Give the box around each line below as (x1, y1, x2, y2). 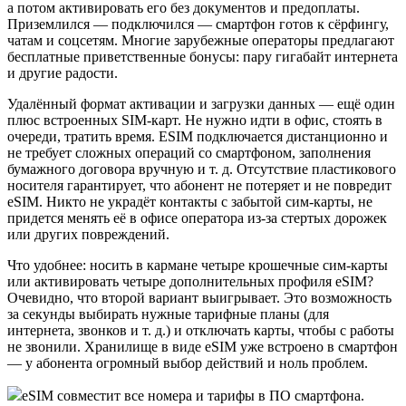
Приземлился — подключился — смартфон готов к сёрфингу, (7, 16, 389, 33)
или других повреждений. (7, 227, 169, 243)
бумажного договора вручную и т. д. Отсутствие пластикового (7, 161, 396, 178)
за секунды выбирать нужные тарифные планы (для (7, 306, 329, 323)
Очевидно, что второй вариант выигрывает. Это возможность (7, 290, 391, 306)
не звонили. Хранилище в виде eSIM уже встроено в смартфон (7, 339, 398, 355)
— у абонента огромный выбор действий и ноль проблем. (7, 355, 368, 372)
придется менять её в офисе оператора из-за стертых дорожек (7, 210, 387, 227)
